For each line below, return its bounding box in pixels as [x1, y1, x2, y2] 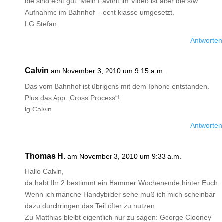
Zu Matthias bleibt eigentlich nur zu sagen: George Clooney [25, 213, 211, 221]
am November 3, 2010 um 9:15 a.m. [51, 67, 165, 75]
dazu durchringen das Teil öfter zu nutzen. [25, 202, 157, 210]
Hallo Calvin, [25, 167, 64, 175]
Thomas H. [25, 152, 65, 160]
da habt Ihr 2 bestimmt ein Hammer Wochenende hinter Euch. [25, 179, 220, 187]
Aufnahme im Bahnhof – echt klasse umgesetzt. [25, 8, 174, 16]
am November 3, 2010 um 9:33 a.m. [67, 152, 181, 160]
